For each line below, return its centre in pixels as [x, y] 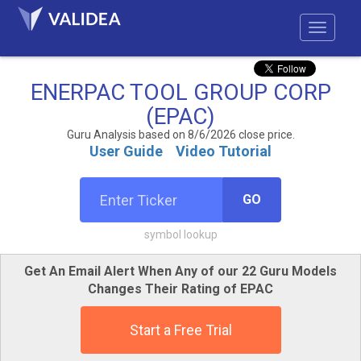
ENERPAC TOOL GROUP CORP [180, 92]
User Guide [126, 151]
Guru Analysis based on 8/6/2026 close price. [180, 135]
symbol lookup [180, 234]
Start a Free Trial [180, 330]
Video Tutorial [224, 151]
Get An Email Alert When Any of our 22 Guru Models [180, 271]
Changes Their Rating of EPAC [180, 289]
